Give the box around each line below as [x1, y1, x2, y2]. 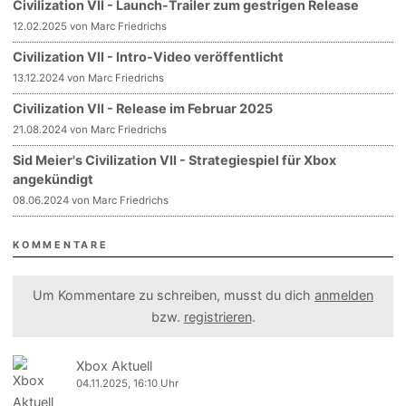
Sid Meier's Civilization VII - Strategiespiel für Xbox [13, 152, 337, 169]
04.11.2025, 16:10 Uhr [76, 377, 179, 391]
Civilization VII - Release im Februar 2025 [13, 101, 274, 117]
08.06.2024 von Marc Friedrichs [13, 194, 169, 208]
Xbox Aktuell [76, 358, 153, 374]
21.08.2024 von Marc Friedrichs [13, 123, 168, 137]
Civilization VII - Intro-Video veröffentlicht [13, 49, 285, 65]
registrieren [183, 309, 252, 325]
